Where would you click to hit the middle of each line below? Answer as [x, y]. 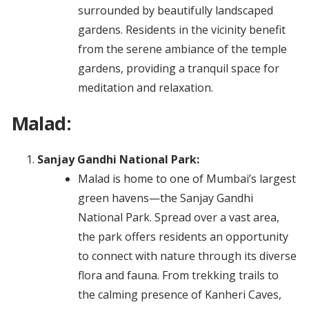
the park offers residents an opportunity [183, 237]
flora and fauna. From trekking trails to [178, 276]
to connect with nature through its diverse [187, 256]
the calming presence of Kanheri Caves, [179, 295]
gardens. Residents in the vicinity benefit [181, 30]
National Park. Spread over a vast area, [178, 218]
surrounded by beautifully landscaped [175, 11]
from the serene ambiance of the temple [182, 49]
